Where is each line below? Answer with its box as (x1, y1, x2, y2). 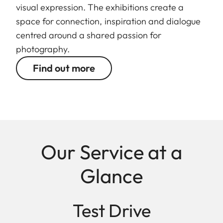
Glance (80, 163, 143, 189)
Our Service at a (41, 139, 182, 165)
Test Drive (72, 199, 151, 222)
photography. (16, 43, 70, 55)
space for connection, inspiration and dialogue (16, 15, 201, 27)
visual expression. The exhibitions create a (16, 1, 184, 13)
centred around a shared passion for (16, 29, 161, 41)
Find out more (33, 62, 95, 75)
